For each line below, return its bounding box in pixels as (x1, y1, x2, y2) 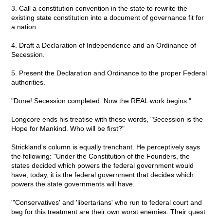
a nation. (11, 23, 38, 31)
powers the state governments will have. (11, 180, 135, 188)
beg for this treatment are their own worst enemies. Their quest (11, 208, 205, 216)
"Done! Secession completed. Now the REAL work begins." (11, 97, 191, 105)
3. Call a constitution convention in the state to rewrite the (11, 4, 187, 13)
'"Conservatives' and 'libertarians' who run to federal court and (11, 199, 202, 207)
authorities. (11, 78, 45, 87)
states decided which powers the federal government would (11, 162, 194, 170)
